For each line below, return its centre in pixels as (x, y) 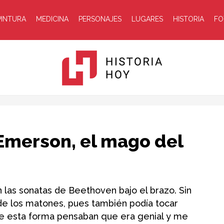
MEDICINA (52, 19)
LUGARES (147, 19)
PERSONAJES (100, 19)
